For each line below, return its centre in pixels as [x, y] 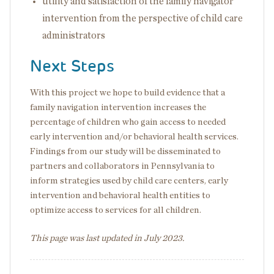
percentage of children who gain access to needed [128, 122]
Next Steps [72, 66]
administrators [75, 35]
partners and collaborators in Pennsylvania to [122, 166]
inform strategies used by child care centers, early [129, 181]
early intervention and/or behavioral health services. [134, 137]
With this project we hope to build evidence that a [128, 93]
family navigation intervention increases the [118, 107]
